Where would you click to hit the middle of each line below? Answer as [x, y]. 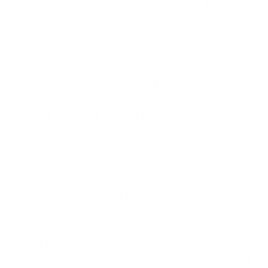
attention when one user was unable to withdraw [126, 133]
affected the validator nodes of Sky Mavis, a [113, 21]
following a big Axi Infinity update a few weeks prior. [133, 211]
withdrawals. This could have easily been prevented [132, 260]
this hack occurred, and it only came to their [112, 116]
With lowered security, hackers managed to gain [123, 228]
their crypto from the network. [84, 149]
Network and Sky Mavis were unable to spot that [125, 100]
